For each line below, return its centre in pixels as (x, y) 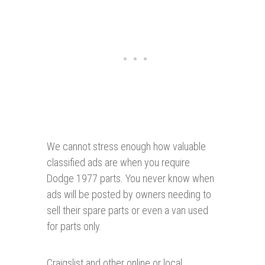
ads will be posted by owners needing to (129, 195)
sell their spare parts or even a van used (127, 211)
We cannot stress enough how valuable (126, 147)
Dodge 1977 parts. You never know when (130, 179)
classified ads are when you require (118, 163)
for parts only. (74, 227)
